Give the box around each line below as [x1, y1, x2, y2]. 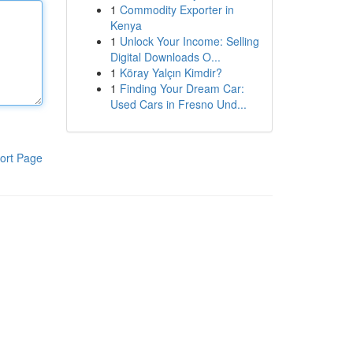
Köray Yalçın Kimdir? [119, 65, 222, 80]
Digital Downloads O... [110, 49, 221, 65]
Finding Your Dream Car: [119, 80, 244, 96]
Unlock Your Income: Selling [119, 33, 259, 49]
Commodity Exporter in [119, 2, 234, 17]
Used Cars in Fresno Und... [110, 96, 247, 112]
